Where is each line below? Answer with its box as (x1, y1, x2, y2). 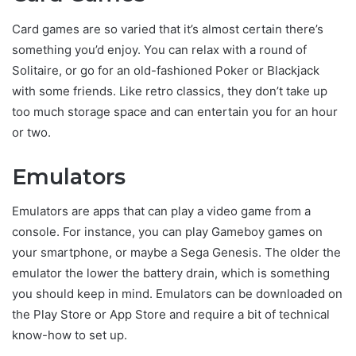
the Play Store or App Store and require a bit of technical (12, 307, 330, 323)
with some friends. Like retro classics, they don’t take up (12, 83, 327, 99)
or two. (12, 124, 51, 140)
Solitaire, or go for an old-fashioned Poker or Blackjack (12, 62, 319, 78)
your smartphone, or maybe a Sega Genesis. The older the (12, 245, 341, 261)
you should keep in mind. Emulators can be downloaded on (12, 286, 342, 302)
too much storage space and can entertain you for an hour (12, 103, 338, 119)
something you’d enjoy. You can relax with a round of (12, 41, 307, 57)
